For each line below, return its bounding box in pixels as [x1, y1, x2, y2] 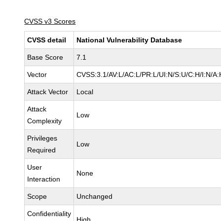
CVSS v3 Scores [24, 17, 76, 25]
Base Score [27, 53, 64, 61]
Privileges [27, 134, 58, 142]
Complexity [27, 117, 62, 125]
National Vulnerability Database [76, 36, 183, 44]
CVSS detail [27, 36, 67, 44]
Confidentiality [27, 210, 72, 218]
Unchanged [76, 192, 113, 200]
